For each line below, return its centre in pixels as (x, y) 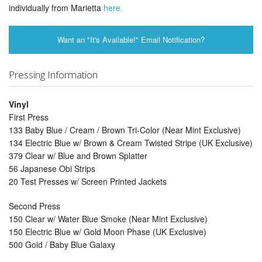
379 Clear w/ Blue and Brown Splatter (78, 155)
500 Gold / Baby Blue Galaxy (62, 244)
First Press (29, 117)
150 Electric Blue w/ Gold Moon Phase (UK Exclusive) (108, 231)
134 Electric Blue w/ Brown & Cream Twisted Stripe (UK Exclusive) (131, 142)
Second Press (35, 206)
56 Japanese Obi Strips (52, 168)
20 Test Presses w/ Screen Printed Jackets (88, 181)
